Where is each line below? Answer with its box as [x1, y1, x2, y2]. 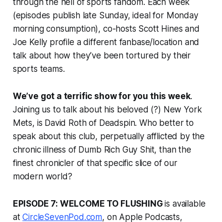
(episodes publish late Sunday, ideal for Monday [12, 10, 198, 20]
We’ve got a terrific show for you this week [12, 91, 191, 101]
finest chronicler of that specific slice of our [12, 158, 177, 168]
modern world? [12, 171, 72, 181]
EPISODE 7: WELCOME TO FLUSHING [12, 198, 165, 209]
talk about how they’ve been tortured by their [12, 50, 191, 60]
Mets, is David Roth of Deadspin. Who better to [12, 117, 194, 128]
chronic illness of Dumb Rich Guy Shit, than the [12, 144, 191, 155]
